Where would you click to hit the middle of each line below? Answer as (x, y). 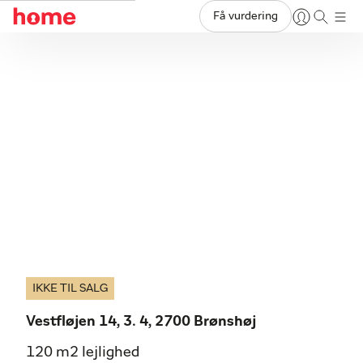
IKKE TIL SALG (70, 288)
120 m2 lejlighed (83, 352)
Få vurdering (246, 16)
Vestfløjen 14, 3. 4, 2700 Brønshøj (141, 322)
